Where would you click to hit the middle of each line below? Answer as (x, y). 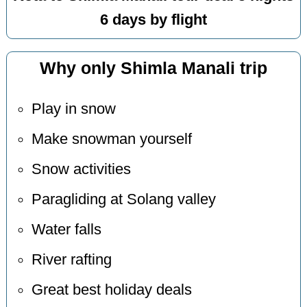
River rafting (71, 259)
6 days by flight (153, 20)
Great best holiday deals (111, 290)
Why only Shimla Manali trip (153, 69)
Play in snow (73, 109)
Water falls (66, 229)
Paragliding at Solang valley (123, 199)
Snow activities (81, 169)
